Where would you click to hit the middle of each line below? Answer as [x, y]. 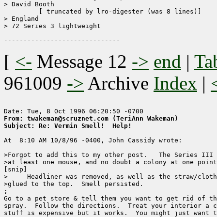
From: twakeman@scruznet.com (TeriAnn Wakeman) [91, 119]
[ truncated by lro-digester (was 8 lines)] [19, 12]
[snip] [15, 170]
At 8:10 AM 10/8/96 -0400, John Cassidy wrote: [93, 140]
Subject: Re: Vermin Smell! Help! [68, 126]
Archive [119, 83]
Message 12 [82, 62]
